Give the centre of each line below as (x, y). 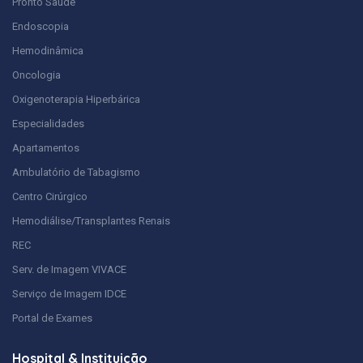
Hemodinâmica (48, 51)
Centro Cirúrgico (50, 197)
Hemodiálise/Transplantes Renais (91, 221)
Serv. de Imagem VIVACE (69, 270)
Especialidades (48, 124)
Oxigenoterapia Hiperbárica (76, 100)
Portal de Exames (52, 318)
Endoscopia (41, 27)
